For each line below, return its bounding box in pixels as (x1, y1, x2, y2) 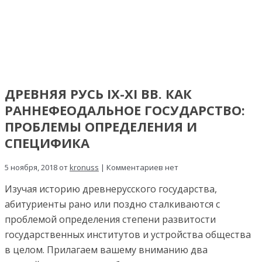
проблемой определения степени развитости (5, 213, 216, 226)
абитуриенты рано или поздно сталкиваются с (5, 198, 220, 211)
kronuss (70, 162, 99, 173)
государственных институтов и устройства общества (5, 228, 251, 242)
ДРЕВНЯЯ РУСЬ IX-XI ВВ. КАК (5, 85, 192, 102)
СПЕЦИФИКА (5, 134, 89, 151)
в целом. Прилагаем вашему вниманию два (5, 243, 208, 257)
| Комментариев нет (99, 162, 178, 173)
